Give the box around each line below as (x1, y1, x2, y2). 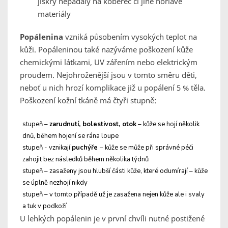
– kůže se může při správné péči (100, 143, 193, 153)
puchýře (72, 143, 100, 153)
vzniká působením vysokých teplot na (65, 32, 197, 42)
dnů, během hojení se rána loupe (22, 131, 119, 141)
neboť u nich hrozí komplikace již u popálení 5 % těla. (20, 82, 206, 93)
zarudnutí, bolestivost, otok (49, 120, 136, 129)
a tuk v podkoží (22, 202, 67, 211)
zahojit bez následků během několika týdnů (22, 155, 149, 164)
